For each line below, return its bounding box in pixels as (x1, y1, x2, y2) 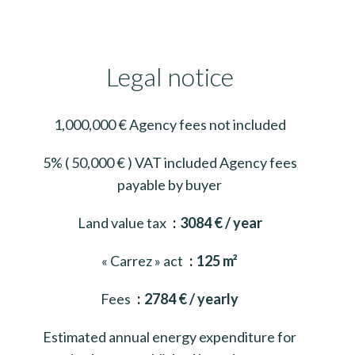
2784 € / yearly (144, 289, 239, 307)
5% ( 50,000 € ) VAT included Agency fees (42, 153, 297, 171)
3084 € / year (179, 213, 262, 231)
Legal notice (105, 60, 234, 92)
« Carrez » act (101, 251, 185, 269)
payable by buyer (117, 175, 222, 193)
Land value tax (77, 213, 169, 231)
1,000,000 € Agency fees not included (53, 115, 286, 133)
